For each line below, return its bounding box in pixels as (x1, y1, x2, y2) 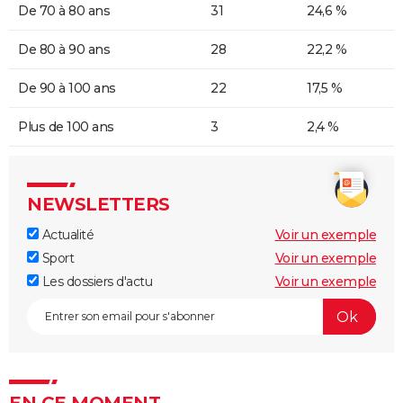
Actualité (39, 227, 94, 244)
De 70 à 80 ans (18, 3, 110, 20)
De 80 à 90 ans (18, 41, 110, 58)
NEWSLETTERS (27, 193, 170, 216)
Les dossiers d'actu (39, 273, 152, 291)
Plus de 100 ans (18, 119, 114, 136)
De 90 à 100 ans (18, 80, 116, 97)
